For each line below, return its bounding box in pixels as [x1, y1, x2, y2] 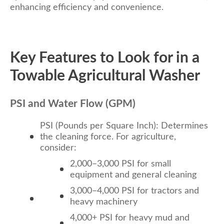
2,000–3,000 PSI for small [70, 159, 171, 168]
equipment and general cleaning [70, 170, 196, 179]
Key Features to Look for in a [10, 50, 199, 65]
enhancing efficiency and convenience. [10, 2, 163, 12]
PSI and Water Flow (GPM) [10, 98, 135, 109]
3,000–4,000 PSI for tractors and [70, 186, 199, 195]
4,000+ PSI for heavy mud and [70, 213, 189, 222]
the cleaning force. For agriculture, [40, 132, 176, 141]
